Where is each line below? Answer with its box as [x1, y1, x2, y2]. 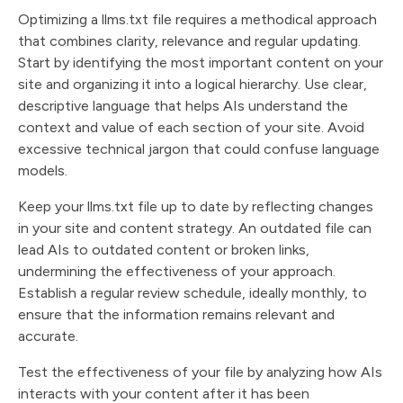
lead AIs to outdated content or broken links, [18, 241, 309, 258]
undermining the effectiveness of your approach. [18, 263, 336, 280]
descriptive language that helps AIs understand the [18, 97, 348, 114]
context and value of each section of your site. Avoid [18, 119, 364, 136]
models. [18, 162, 67, 179]
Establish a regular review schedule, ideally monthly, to [18, 284, 367, 301]
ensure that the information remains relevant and [18, 306, 335, 323]
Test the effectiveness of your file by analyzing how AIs [18, 363, 382, 381]
